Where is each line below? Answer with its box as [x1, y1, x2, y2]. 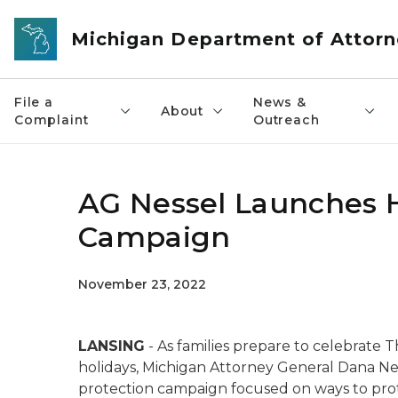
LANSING [78, 338, 145, 354]
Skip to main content [8, 11, 152, 27]
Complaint [14, 112, 89, 128]
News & [252, 94, 306, 110]
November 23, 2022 [78, 276, 206, 292]
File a [14, 94, 53, 110]
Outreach [252, 112, 320, 128]
